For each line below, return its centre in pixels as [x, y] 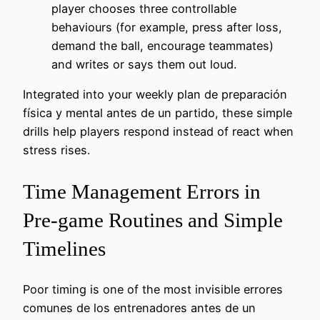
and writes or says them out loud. [144, 65]
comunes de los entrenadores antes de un [139, 307]
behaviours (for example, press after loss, [167, 27]
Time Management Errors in [142, 191]
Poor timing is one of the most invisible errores [153, 289]
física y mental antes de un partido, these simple [157, 113]
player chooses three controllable [144, 9]
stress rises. [56, 150]
